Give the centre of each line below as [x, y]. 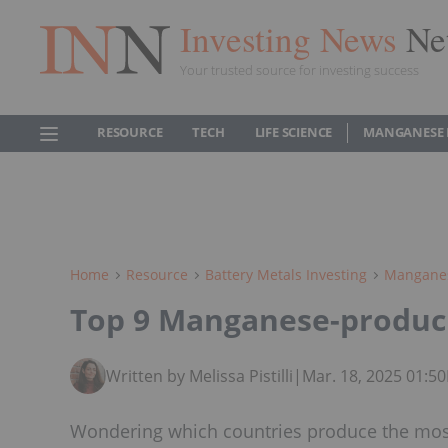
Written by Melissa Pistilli [199, 375]
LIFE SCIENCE [293, 132]
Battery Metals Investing [286, 274]
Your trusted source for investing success [299, 69]
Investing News [293, 38]
